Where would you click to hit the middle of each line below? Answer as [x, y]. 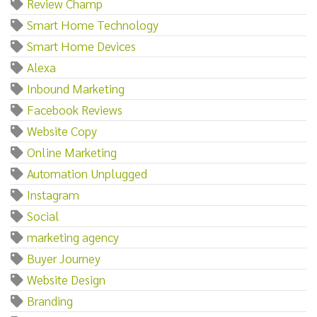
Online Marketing [72, 151]
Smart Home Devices [81, 45]
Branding [50, 300]
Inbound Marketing [76, 88]
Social [43, 215]
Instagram [53, 194]
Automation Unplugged [87, 173]
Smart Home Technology [93, 24]
